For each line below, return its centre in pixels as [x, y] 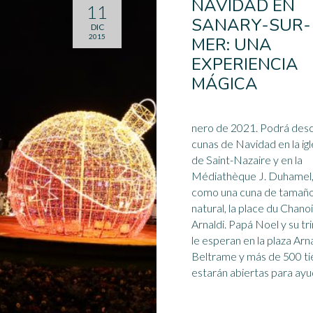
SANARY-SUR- [251, 25]
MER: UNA [232, 45]
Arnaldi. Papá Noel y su [265, 224]
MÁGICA [225, 84]
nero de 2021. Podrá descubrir [226, 128]
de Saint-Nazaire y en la [247, 160]
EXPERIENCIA [245, 64]
